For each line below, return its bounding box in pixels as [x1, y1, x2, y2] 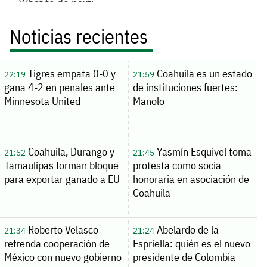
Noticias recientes [10, 23, 148, 49]
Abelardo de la [154, 222, 219, 237]
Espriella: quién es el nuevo [132, 236, 250, 250]
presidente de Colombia [132, 250, 235, 264]
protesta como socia [132, 158, 221, 172]
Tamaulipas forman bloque [4, 158, 119, 172]
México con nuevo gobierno [4, 250, 122, 264]
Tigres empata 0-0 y [25, 66, 116, 80]
